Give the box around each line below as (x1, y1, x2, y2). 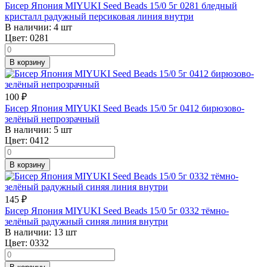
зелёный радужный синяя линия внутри (5, 216, 168, 226)
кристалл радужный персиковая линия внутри (5, 11, 194, 21)
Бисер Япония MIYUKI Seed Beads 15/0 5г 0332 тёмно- (5, 205, 229, 216)
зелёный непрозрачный (5, 113, 100, 124)
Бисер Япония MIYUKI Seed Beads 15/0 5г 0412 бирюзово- (5, 103, 244, 113)
